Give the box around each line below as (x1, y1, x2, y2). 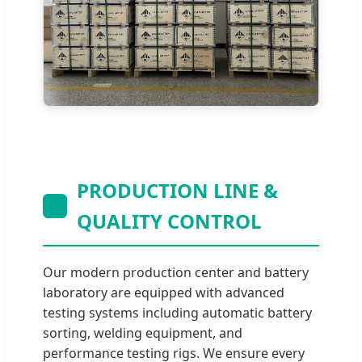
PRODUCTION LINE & (77, 176, 278, 204)
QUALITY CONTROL (77, 207, 262, 234)
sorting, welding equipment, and (43, 323, 242, 342)
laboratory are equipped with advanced (43, 283, 284, 301)
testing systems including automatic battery (43, 303, 312, 322)
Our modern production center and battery (43, 263, 309, 281)
